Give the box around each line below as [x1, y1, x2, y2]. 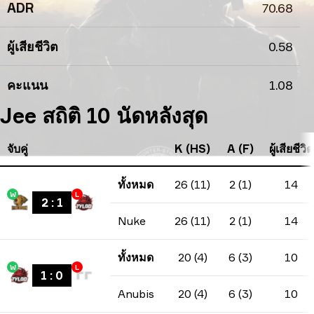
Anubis [118, 287, 154, 301]
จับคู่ [7, 142, 28, 156]
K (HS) [175, 142, 210, 156]
